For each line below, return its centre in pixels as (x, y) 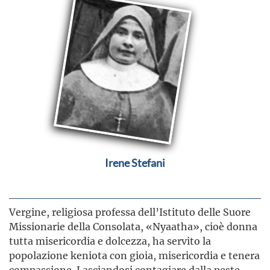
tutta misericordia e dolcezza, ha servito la (110, 241)
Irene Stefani (135, 163)
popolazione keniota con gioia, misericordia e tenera (134, 256)
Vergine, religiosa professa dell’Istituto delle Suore (130, 212)
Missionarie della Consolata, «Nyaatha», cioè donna (133, 227)
